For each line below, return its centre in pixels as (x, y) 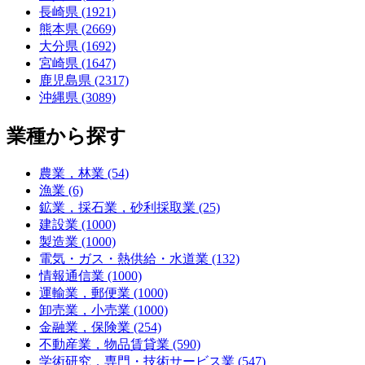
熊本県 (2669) (77, 29)
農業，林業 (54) (84, 173)
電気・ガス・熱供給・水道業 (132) (139, 258)
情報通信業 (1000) (90, 275)
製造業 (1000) (77, 241)
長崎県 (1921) (77, 11)
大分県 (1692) (77, 46)
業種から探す (66, 136)
